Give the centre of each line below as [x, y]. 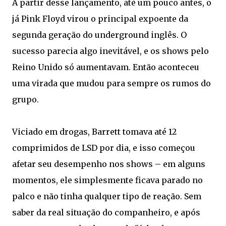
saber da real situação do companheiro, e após [106, 212]
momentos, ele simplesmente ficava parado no [107, 180]
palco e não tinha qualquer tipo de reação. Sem [107, 196]
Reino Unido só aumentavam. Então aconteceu [106, 67]
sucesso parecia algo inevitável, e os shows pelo [110, 51]
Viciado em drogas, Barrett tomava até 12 [94, 132]
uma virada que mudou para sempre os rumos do [111, 83]
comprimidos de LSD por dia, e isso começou [104, 148]
